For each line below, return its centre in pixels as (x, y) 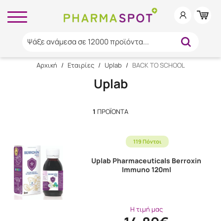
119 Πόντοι (147, 141)
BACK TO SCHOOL (158, 65)
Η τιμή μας (146, 209)
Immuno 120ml (146, 169)
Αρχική (47, 65)
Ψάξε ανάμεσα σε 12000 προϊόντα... (88, 42)
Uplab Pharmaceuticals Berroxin (147, 161)
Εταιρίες (81, 65)
